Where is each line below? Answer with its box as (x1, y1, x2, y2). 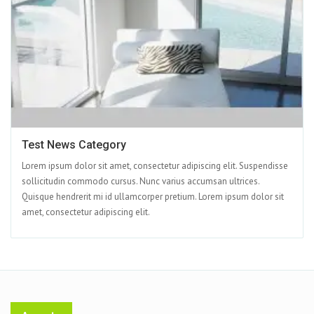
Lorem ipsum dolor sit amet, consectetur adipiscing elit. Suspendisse (22, 160, 288, 172)
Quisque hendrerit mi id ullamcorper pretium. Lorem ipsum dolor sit (22, 191, 284, 203)
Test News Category (22, 138, 126, 152)
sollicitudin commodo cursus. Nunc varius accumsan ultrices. (22, 175, 259, 188)
